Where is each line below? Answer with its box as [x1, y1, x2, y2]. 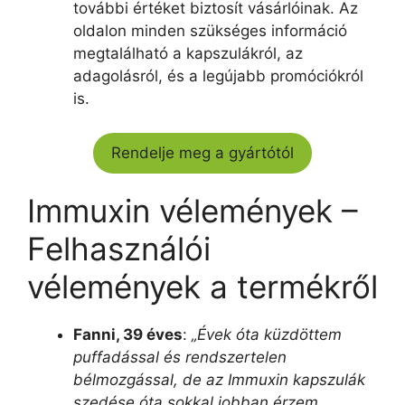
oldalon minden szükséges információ [73, 21, 347, 40]
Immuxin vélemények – [27, 192, 358, 230]
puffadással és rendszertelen [73, 348, 287, 366]
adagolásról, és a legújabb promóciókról [73, 66, 363, 85]
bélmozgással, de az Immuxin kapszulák [73, 371, 365, 389]
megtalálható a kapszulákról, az [73, 43, 303, 62]
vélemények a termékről [27, 268, 378, 306]
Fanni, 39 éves [73, 325, 183, 344]
